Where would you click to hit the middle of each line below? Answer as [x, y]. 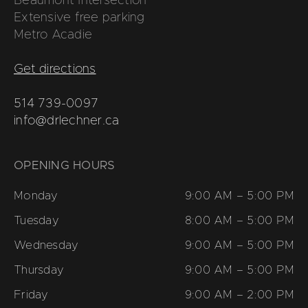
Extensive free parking [79, 18]
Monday [36, 196]
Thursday [39, 271]
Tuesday [36, 221]
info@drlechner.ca [67, 121]
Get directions [55, 70]
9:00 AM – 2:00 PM [239, 295]
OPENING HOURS [65, 166]
